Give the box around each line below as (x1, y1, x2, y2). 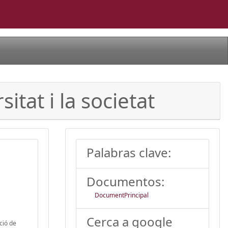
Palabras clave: (87, 144, 171, 161)
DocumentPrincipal (95, 190, 149, 199)
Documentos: (87, 173, 164, 190)
